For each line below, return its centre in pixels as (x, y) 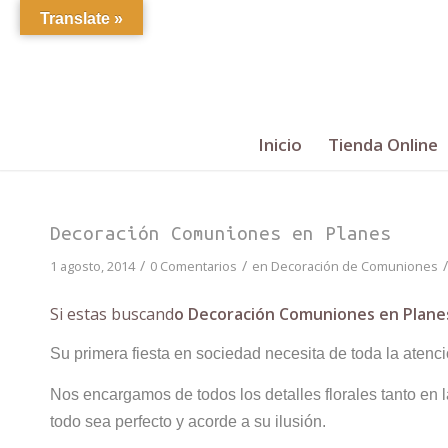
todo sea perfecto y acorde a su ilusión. (188, 421)
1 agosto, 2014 (92, 266)
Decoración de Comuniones (354, 266)
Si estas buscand (112, 313)
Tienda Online (382, 144)
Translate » (81, 18)
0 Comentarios (193, 266)
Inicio (279, 144)
